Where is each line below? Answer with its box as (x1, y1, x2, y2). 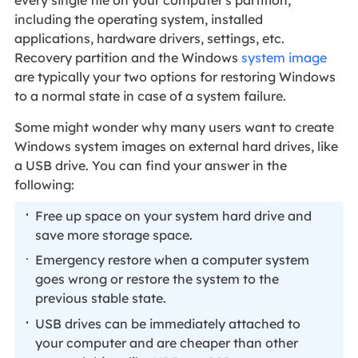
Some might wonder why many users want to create (14, 119, 334, 136)
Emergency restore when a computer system (35, 252, 310, 268)
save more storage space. (35, 226, 193, 243)
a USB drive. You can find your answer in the (14, 157, 287, 174)
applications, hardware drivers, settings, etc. (14, 30, 284, 47)
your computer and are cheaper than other (35, 334, 299, 351)
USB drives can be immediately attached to (35, 315, 301, 332)
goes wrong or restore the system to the (35, 271, 280, 287)
